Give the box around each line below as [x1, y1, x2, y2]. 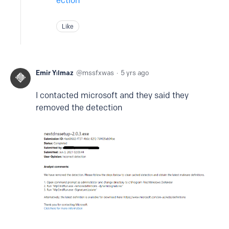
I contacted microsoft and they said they [36, 90, 189, 100]
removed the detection [36, 102, 122, 112]
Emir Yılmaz [36, 68, 74, 77]
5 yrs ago [121, 68, 149, 77]
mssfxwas [82, 68, 114, 77]
